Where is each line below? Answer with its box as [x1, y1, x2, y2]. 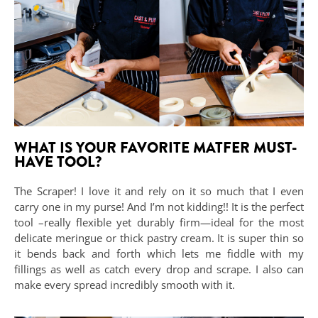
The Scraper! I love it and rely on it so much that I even [14, 183, 304, 198]
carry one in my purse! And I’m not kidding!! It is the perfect [14, 199, 304, 214]
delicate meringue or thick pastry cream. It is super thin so [14, 230, 304, 245]
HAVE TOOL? [14, 150, 102, 172]
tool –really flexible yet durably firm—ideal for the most [14, 214, 304, 229]
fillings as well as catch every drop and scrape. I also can [14, 261, 304, 276]
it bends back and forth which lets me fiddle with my [14, 246, 304, 261]
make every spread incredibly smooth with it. [14, 277, 235, 292]
